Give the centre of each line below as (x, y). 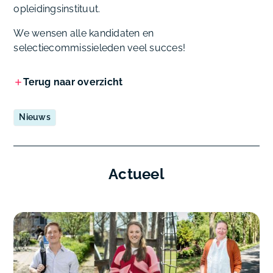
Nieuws (35, 117)
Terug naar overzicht (73, 82)
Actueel (136, 174)
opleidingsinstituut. (57, 9)
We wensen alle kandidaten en (84, 33)
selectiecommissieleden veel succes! (100, 48)
